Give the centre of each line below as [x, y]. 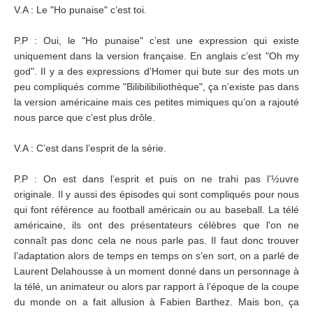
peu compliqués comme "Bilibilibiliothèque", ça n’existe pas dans [156, 87]
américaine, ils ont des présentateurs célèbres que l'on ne [156, 225]
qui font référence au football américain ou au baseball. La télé [156, 210]
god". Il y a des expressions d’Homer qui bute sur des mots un [156, 71]
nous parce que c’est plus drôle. [85, 117]
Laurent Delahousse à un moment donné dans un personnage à [156, 271]
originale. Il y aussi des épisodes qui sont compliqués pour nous [156, 194]
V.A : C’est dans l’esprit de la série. [90, 148]
